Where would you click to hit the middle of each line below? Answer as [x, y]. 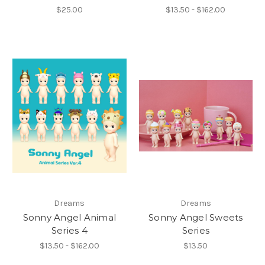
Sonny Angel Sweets [196, 218]
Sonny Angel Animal [69, 218]
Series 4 [69, 231]
